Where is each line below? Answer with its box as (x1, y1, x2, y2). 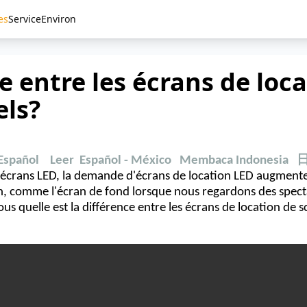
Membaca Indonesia (180, 154, 288, 167)
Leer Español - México (50, 154, 171, 167)
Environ (41, 12, 76, 25)
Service (8, 12, 41, 25)
